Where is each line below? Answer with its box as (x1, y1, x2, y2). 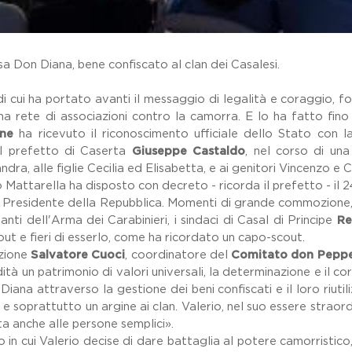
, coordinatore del (125, 249, 232, 261)
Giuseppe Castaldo (131, 145, 246, 157)
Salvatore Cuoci (31, 249, 126, 261)
